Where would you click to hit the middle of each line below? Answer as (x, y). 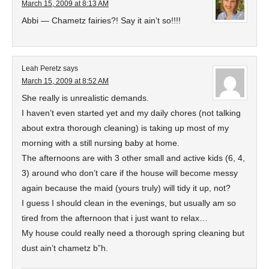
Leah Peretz (41, 68)
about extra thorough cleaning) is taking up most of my (125, 128)
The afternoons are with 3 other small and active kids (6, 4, (133, 158)
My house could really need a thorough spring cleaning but (133, 233)
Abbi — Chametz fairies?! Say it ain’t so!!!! (101, 20)
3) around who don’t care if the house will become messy (130, 173)
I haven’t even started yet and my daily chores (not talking (131, 113)
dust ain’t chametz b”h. (65, 248)
